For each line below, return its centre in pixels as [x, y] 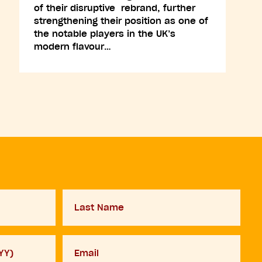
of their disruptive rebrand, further [114, 8]
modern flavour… [72, 46]
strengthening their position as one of [121, 21]
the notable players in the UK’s [104, 34]
